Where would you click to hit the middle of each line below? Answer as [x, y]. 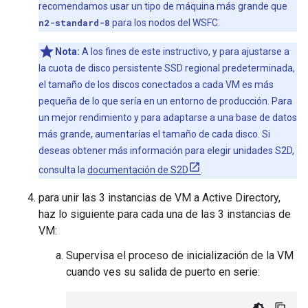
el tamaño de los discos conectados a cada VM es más [156, 84]
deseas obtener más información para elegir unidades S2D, [166, 150]
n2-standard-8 [74, 22]
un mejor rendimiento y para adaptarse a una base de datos [168, 117]
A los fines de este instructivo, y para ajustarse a [185, 51]
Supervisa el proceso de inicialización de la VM [180, 255]
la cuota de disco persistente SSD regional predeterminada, [167, 68]
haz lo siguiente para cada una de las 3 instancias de [165, 214]
